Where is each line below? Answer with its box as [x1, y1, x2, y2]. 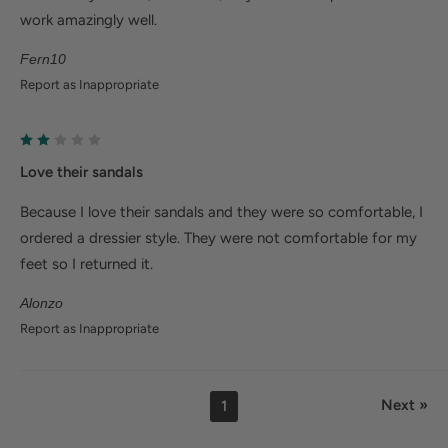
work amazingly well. [20, 11, 157, 29]
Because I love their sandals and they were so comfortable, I [20, 202, 423, 221]
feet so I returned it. [20, 254, 153, 273]
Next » [381, 395, 428, 414]
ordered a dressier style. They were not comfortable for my [20, 228, 417, 247]
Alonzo [20, 294, 63, 311]
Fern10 [20, 51, 66, 67]
